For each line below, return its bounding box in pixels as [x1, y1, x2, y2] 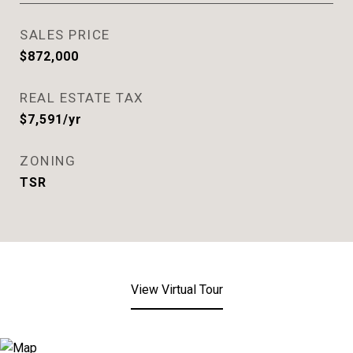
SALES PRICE [20, 27, 110, 43]
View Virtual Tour [130, 282, 223, 297]
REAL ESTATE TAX [20, 90, 144, 106]
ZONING [20, 153, 76, 169]
